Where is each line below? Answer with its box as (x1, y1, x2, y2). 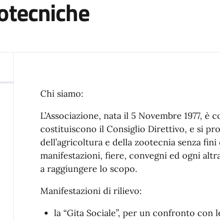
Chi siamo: (40, 88, 83, 100)
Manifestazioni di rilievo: (40, 185, 142, 197)
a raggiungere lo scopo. (40, 163, 137, 175)
